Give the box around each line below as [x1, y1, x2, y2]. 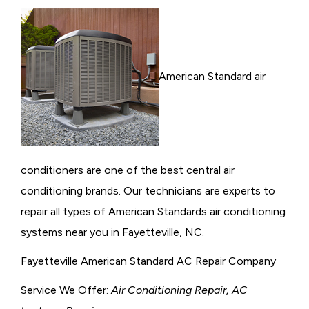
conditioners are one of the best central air [21, 163, 235, 177]
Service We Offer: [21, 283, 111, 297]
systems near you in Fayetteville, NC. [21, 225, 204, 239]
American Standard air [159, 69, 266, 83]
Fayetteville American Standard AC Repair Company [21, 254, 276, 268]
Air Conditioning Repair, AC [111, 283, 248, 297]
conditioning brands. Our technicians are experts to [21, 183, 275, 197]
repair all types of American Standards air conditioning [21, 204, 286, 218]
